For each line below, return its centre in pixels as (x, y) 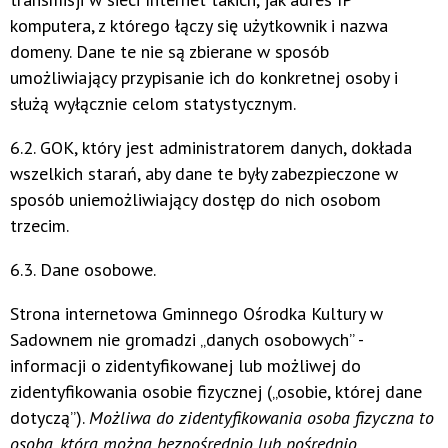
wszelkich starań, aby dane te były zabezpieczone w (204, 174)
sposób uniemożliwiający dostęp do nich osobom (195, 200)
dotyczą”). (49, 418)
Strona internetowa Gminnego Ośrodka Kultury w (196, 314)
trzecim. (39, 226)
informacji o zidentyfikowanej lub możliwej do (185, 366)
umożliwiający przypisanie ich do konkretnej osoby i (204, 78)
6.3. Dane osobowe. (83, 270)
